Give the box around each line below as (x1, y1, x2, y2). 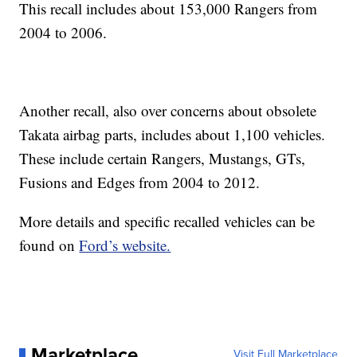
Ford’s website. (79, 235, 171, 256)
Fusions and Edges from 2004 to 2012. (19, 172, 261, 193)
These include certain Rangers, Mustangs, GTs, (19, 148, 306, 169)
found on (19, 235, 80, 256)
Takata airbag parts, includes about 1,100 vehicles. (19, 124, 326, 145)
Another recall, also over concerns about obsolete (19, 100, 317, 121)
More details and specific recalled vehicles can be (19, 211, 316, 232)
